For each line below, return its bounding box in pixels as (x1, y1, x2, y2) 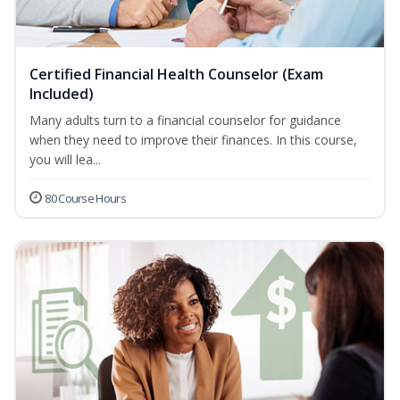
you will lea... (29, 151, 101, 169)
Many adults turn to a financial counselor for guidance (29, 112, 341, 129)
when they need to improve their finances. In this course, (29, 131, 357, 149)
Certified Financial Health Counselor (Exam (29, 64, 323, 85)
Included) (29, 84, 94, 104)
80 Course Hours (45, 190, 126, 207)
